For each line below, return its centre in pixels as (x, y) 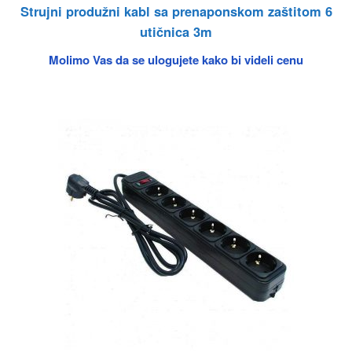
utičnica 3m (176, 32)
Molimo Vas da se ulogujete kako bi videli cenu (176, 59)
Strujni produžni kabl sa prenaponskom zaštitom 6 (176, 11)
